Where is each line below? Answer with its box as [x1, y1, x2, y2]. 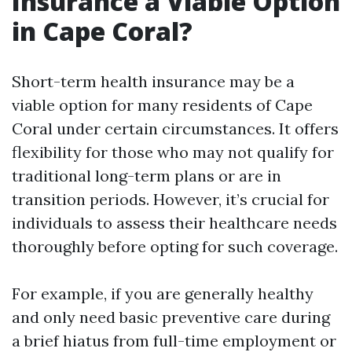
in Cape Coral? [12, 14, 192, 48]
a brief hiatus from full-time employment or [12, 331, 336, 350]
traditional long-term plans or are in [12, 166, 281, 185]
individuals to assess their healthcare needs [12, 213, 337, 233]
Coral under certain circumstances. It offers [12, 119, 339, 138]
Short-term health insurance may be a [12, 71, 295, 91]
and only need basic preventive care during [12, 307, 330, 327]
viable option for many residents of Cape [12, 95, 313, 115]
